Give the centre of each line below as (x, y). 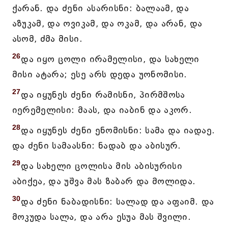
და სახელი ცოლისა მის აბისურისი (102, 166)
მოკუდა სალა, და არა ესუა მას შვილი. (102, 217)
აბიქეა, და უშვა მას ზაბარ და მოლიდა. (104, 181)
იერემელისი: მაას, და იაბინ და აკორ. (102, 110)
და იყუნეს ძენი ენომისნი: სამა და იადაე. (118, 130)
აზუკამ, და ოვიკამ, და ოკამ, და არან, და (107, 23)
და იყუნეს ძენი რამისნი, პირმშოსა (103, 95)
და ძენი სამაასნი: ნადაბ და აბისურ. (96, 146)
